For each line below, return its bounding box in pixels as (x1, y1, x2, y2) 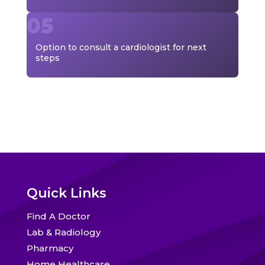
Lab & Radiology (26, 226, 101, 238)
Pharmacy (26, 242, 73, 254)
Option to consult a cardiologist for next (35, 41, 206, 53)
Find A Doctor (26, 210, 91, 222)
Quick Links (26, 185, 106, 201)
